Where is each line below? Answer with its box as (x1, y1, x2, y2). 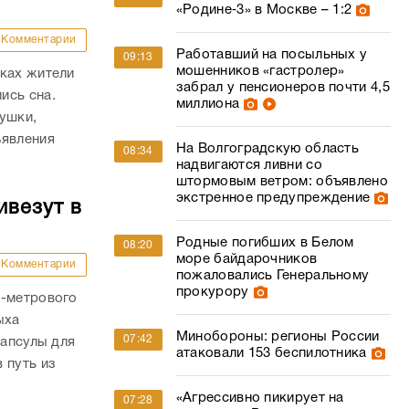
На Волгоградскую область (175, 142, 360, 155)
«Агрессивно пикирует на (175, 392, 344, 404)
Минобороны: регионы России (175, 330, 380, 343)
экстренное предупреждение (175, 192, 371, 204)
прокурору (175, 286, 249, 299)
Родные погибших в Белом (175, 236, 354, 249)
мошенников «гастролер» (175, 65, 345, 78)
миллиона (175, 98, 240, 110)
